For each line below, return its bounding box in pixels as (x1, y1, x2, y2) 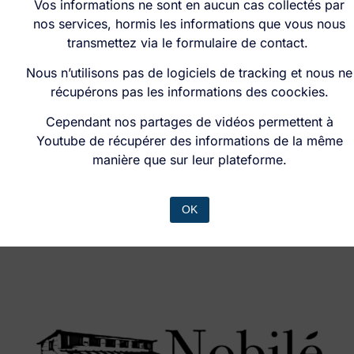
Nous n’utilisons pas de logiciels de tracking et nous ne (26, 64, 352, 81)
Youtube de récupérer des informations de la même (36, 133, 343, 149)
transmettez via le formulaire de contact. (66, 34, 312, 51)
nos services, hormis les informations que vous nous (33, 15, 345, 32)
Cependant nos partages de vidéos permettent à (45, 114, 333, 130)
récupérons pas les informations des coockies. (50, 83, 329, 100)
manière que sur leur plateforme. (92, 152, 287, 168)
